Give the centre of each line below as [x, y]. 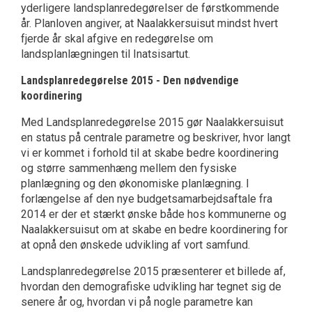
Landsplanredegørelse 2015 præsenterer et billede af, [153, 272]
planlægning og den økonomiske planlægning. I [135, 184]
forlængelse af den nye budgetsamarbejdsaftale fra [147, 199]
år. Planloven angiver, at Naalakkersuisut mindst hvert [149, 24]
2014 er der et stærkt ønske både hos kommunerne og [154, 214]
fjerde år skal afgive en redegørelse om [117, 39]
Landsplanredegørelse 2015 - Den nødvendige [130, 81]
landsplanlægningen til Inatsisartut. [106, 54]
